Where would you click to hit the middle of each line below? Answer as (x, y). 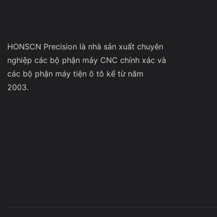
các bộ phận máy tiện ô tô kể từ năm (75, 73)
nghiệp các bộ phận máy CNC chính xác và (87, 60)
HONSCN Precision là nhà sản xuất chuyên (85, 46)
